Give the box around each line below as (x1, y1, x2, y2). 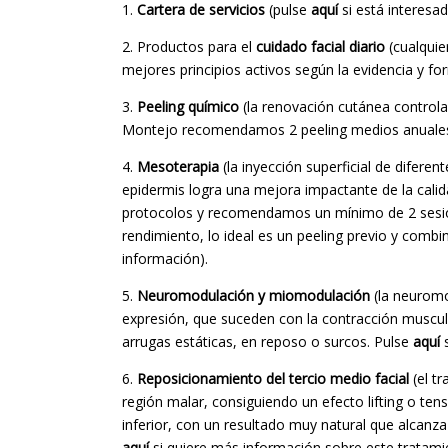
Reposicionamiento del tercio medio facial (137, 368, 409, 388)
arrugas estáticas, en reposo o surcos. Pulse (122, 331, 413, 351)
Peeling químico (137, 96, 239, 116)
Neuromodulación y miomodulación (137, 285, 370, 305)
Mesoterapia (137, 156, 219, 176)
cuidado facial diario (256, 36, 385, 56)
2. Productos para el (122, 36, 256, 56)
